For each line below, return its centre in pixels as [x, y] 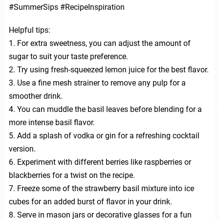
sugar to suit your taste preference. [68, 56]
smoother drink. [35, 96]
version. [22, 149]
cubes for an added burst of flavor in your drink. [90, 201]
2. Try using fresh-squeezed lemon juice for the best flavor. [109, 69]
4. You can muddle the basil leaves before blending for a [105, 109]
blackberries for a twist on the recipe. [72, 175]
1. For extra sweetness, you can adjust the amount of [99, 43]
